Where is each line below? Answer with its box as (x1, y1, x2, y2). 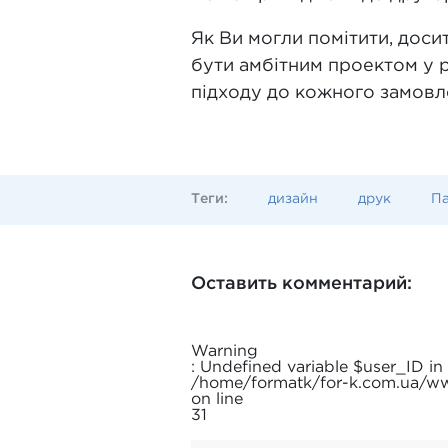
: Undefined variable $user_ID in (191, 360, 443, 375)
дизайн (268, 193, 318, 205)
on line (191, 392, 243, 407)
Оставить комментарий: (191, 276, 412, 292)
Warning (191, 344, 258, 359)
